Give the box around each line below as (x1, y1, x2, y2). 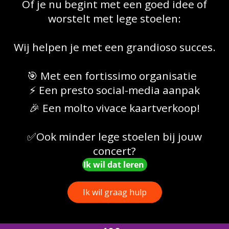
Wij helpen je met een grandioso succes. (13, 40, 216, 55)
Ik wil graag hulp (82, 187, 147, 198)
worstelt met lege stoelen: (48, 11, 181, 26)
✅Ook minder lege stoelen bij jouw (27, 129, 202, 144)
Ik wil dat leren (83, 159, 146, 171)
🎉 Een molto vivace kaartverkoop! (29, 101, 200, 116)
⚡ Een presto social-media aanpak (29, 83, 200, 98)
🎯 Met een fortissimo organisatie (27, 68, 202, 83)
